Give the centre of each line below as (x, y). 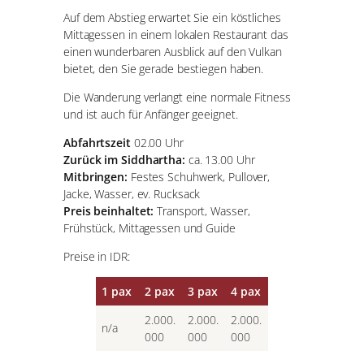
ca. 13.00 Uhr (220, 160)
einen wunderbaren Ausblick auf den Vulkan (173, 51)
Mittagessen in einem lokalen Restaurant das (176, 34)
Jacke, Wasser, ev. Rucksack (132, 194)
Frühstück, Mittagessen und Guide (149, 228)
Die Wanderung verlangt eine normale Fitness (177, 97)
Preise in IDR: (97, 257)
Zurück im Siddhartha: (124, 160)
